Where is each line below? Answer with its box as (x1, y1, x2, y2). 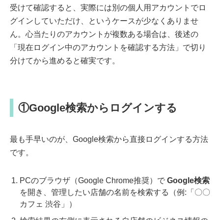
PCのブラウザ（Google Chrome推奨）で (20, 176, 167, 185)
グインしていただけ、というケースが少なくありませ (10, 17, 198, 26)
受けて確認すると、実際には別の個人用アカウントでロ (10, 3, 206, 12)
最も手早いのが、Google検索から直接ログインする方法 (10, 135, 208, 144)
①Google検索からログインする (18, 102, 177, 114)
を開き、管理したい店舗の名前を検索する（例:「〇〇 (20, 188, 210, 197)
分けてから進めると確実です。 (10, 56, 120, 65)
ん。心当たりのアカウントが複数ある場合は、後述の (10, 30, 198, 39)
